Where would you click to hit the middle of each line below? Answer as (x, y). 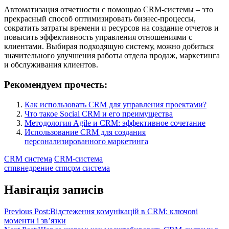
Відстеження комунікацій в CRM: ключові (124, 211)
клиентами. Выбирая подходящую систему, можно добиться (109, 47)
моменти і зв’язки (35, 220)
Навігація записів (54, 189)
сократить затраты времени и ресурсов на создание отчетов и (111, 28)
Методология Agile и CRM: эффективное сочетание (115, 123)
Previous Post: (27, 211)
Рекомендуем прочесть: (56, 85)
